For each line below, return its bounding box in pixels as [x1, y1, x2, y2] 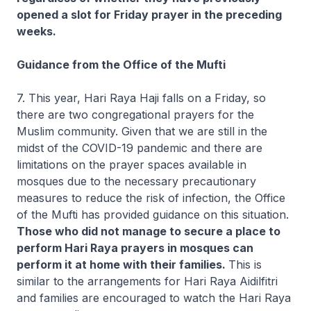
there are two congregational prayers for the [17, 108, 254, 121]
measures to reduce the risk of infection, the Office [17, 191, 285, 205]
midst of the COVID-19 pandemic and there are [17, 141, 262, 155]
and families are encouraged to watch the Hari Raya [17, 291, 291, 305]
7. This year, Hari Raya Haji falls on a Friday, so [17, 91, 266, 105]
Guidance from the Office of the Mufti [17, 58, 226, 72]
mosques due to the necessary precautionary [17, 174, 256, 188]
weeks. [17, 24, 56, 38]
